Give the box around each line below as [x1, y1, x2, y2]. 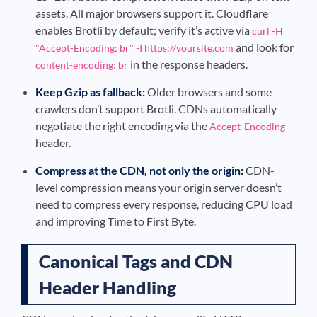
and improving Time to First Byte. [35, 214, 196, 228]
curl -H [252, 25, 283, 37]
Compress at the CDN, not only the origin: [35, 163, 243, 177]
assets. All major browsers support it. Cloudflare [35, 6, 268, 20]
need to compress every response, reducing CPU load [35, 197, 292, 211]
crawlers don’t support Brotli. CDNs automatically [35, 102, 277, 115]
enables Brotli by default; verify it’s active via [35, 23, 252, 37]
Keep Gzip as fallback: [35, 85, 145, 98]
